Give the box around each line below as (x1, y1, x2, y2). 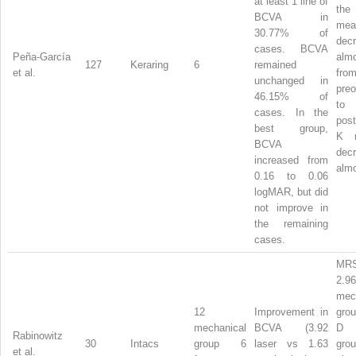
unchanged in (254, 74, 328, 87)
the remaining (254, 217, 328, 230)
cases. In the (254, 106, 328, 118)
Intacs (130, 337, 159, 350)
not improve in (254, 201, 328, 214)
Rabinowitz (13, 329, 63, 342)
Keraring (130, 58, 168, 71)
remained (254, 58, 296, 71)
